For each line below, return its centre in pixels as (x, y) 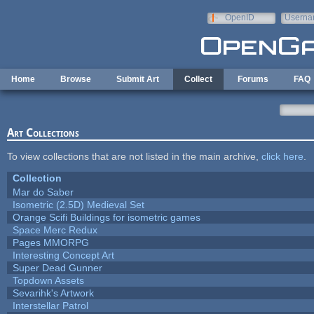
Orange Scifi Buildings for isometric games (106, 217)
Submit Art (138, 79)
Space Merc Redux (55, 230)
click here (282, 156)
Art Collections (43, 132)
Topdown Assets (48, 280)
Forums (253, 79)
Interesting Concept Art (63, 255)
